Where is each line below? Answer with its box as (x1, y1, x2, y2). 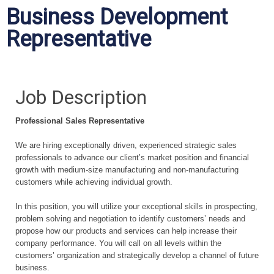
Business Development (6, 4, 228, 30)
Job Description (15, 86, 147, 109)
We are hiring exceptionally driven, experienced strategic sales (15, 141, 237, 150)
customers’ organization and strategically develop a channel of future (15, 251, 259, 260)
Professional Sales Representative (15, 116, 144, 125)
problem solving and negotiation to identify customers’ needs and (15, 214, 245, 223)
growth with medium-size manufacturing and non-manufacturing (15, 165, 239, 174)
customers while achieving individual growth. (15, 177, 172, 187)
